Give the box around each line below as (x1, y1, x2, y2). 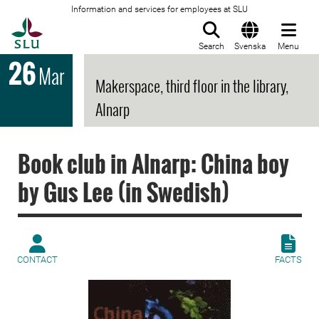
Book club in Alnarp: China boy (18, 147, 289, 180)
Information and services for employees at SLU (71, 4, 248, 14)
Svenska (234, 41, 266, 51)
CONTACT (17, 254, 58, 265)
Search (199, 41, 224, 51)
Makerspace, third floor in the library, (95, 74, 288, 97)
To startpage (42, 18, 115, 32)
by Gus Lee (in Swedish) (18, 175, 229, 209)
